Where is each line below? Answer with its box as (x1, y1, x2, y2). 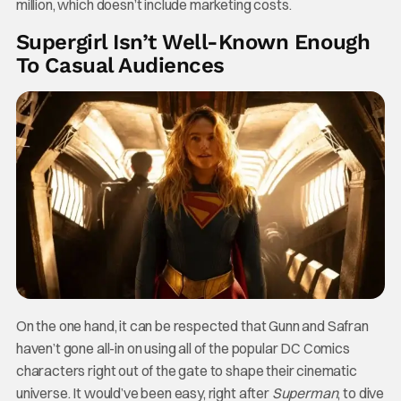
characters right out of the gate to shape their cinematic (15, 361, 357, 380)
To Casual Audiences (15, 53, 225, 78)
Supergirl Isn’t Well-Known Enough (15, 30, 371, 55)
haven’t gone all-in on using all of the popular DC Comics (15, 338, 350, 357)
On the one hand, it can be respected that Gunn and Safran (15, 316, 369, 335)
